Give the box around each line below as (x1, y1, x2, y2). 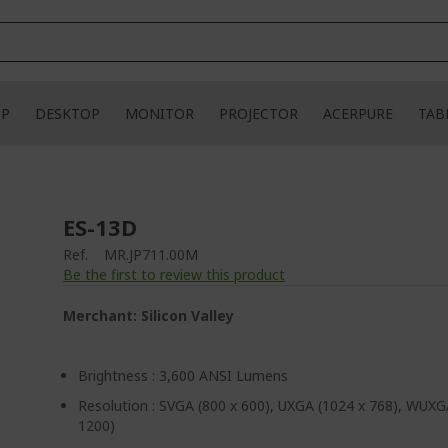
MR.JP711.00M (104, 245, 199, 264)
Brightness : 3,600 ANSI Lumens (78, 366, 289, 385)
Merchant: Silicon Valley (63, 306, 235, 325)
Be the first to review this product (63, 265, 286, 284)
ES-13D (63, 212, 138, 242)
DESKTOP (35, 104, 100, 123)
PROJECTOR (219, 104, 298, 123)
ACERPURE (323, 104, 393, 123)
